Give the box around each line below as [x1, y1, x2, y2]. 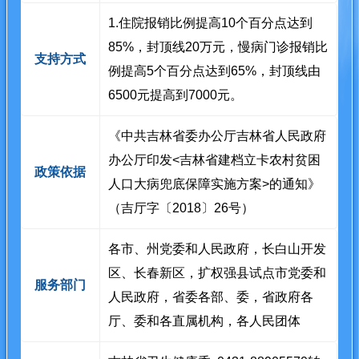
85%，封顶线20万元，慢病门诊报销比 [108, 39, 329, 54]
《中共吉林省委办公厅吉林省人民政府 [108, 128, 327, 143]
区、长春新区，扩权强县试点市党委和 [108, 265, 327, 280]
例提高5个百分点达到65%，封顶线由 [108, 63, 321, 78]
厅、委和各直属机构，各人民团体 [108, 313, 301, 328]
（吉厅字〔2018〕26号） [108, 200, 255, 215]
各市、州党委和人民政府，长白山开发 [108, 241, 327, 256]
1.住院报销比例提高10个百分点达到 [108, 15, 313, 30]
